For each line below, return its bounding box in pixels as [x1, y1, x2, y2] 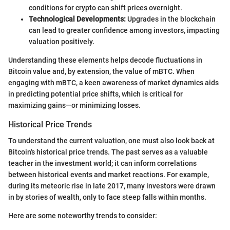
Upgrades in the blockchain [126, 14, 216, 23]
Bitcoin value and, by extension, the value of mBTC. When [8, 67, 195, 75]
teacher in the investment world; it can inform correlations [8, 159, 197, 167]
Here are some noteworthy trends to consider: [8, 212, 157, 220]
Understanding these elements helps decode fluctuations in [8, 55, 202, 64]
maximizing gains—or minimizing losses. [8, 101, 141, 109]
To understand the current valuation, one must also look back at [8, 137, 215, 145]
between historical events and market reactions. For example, [8, 170, 209, 179]
